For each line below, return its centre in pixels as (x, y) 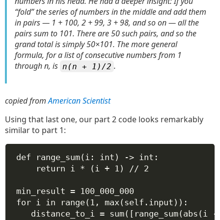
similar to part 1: (35, 130)
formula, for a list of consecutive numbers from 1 (98, 55)
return (50, 168)
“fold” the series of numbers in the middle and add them (110, 12)
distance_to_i (65, 214)
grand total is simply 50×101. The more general (96, 44)
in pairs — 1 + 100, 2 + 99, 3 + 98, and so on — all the (107, 23)
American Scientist (79, 101)
